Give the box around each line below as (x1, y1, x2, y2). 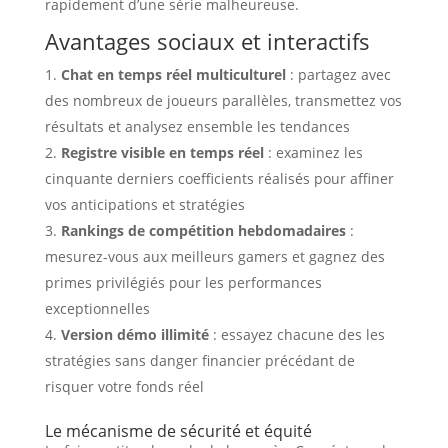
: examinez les (263, 143, 363, 163)
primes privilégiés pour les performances (44, 273, 322, 293)
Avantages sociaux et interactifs (44, 26, 370, 57)
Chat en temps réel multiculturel (60, 65, 286, 85)
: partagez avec (285, 65, 391, 85)
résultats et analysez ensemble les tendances (44, 117, 350, 137)
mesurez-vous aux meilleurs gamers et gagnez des (44, 247, 385, 267)
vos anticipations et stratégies (44, 195, 245, 215)
